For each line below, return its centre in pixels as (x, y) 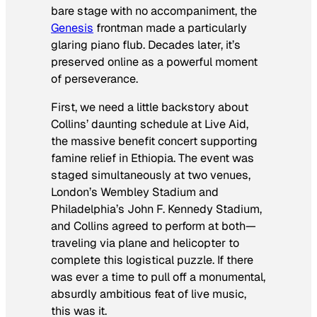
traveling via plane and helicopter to (145, 243)
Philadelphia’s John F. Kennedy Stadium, (156, 209)
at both (227, 226)
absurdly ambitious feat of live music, (149, 294)
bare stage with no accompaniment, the (154, 11)
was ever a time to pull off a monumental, (158, 277)
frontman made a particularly (170, 28)
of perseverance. (94, 79)
